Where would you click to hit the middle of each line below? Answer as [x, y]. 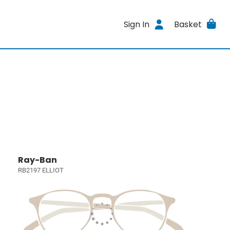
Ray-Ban [38, 160]
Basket [188, 24]
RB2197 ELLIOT [41, 170]
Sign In [137, 24]
